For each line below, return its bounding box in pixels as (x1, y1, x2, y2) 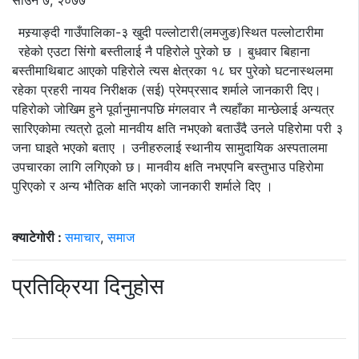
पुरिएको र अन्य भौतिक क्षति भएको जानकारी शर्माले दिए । (12, 178, 273, 195)
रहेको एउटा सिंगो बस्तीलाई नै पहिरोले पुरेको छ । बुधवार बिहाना (18, 43, 310, 60)
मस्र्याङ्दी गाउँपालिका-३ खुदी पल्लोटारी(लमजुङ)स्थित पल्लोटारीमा (18, 24, 324, 41)
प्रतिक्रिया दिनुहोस (12, 272, 164, 301)
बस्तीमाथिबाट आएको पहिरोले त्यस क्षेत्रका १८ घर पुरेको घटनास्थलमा (12, 63, 333, 79)
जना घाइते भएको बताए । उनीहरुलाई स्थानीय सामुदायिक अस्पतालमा (12, 139, 328, 156)
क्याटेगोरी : (12, 229, 65, 246)
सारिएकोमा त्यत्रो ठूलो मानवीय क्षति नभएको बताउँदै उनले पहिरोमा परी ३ (12, 120, 343, 137)
